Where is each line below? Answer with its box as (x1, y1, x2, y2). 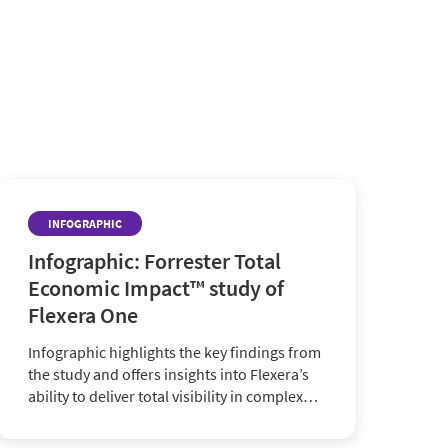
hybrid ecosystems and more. (28, 408, 225, 428)
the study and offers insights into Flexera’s (28, 364, 309, 384)
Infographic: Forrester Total (28, 247, 281, 275)
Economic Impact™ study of (28, 274, 284, 302)
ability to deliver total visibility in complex (28, 386, 303, 406)
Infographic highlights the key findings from (28, 342, 321, 362)
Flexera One (28, 301, 138, 329)
